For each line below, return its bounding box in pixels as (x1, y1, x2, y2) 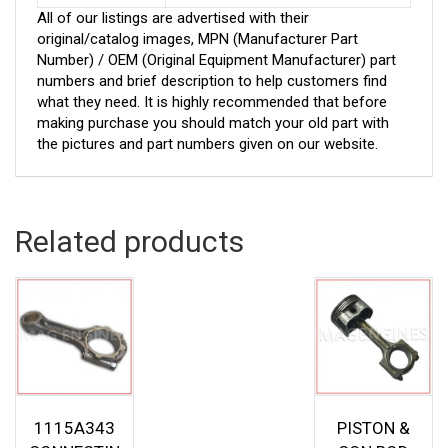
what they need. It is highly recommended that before (37, 92, 387, 111)
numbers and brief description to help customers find (37, 71, 387, 90)
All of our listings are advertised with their (37, 8, 309, 27)
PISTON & (336, 418, 410, 439)
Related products (15, 223, 244, 259)
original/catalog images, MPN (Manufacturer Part (37, 29, 358, 48)
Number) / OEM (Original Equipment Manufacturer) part (37, 50, 396, 69)
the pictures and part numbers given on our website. (37, 134, 378, 153)
